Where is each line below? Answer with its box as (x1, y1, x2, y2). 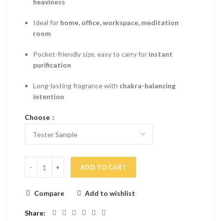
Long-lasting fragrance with (33, 81, 119, 90)
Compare (34, 189, 64, 197)
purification (33, 61, 71, 69)
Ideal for (33, 18, 60, 27)
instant (148, 50, 173, 58)
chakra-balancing (119, 81, 176, 90)
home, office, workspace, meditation (60, 18, 179, 27)
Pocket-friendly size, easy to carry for (33, 50, 148, 58)
